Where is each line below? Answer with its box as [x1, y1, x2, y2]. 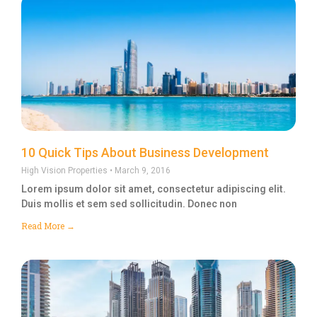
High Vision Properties [21, 165, 110, 175]
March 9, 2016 [113, 165, 171, 175]
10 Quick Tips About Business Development [21, 144, 269, 160]
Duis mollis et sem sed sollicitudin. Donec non [21, 197, 237, 209]
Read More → [21, 219, 75, 231]
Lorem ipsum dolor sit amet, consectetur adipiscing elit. [21, 183, 286, 195]
